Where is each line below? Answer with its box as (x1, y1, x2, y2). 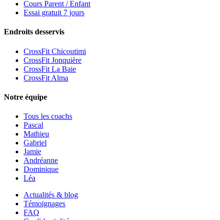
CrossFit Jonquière (24, 55, 82, 64)
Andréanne (24, 156, 58, 165)
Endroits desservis (4, 27, 64, 36)
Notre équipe (4, 92, 47, 101)
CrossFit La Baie (24, 64, 76, 73)
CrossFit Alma (24, 73, 68, 82)
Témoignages (24, 199, 65, 208)
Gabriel (24, 138, 47, 147)
